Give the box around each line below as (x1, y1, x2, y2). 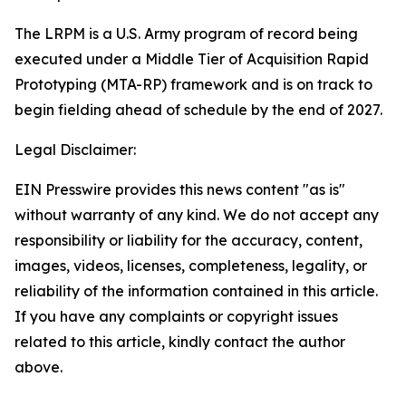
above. (14, 358, 63, 376)
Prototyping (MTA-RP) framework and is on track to (14, 75, 372, 93)
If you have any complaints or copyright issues (14, 307, 338, 325)
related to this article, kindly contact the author (14, 333, 345, 351)
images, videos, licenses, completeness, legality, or (14, 256, 367, 275)
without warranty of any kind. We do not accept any (14, 206, 379, 224)
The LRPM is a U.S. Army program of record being (14, 24, 358, 43)
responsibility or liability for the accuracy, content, (14, 231, 362, 249)
